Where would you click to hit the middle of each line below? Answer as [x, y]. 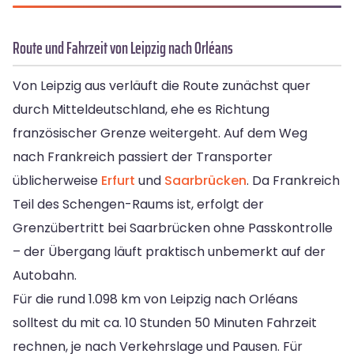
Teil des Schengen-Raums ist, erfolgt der [138, 205]
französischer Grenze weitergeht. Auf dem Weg [160, 134]
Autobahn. [45, 276]
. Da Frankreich [293, 181]
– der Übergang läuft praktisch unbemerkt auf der [169, 252]
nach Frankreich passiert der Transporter [143, 157]
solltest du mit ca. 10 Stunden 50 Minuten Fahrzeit [165, 323]
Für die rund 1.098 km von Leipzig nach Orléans [155, 299]
